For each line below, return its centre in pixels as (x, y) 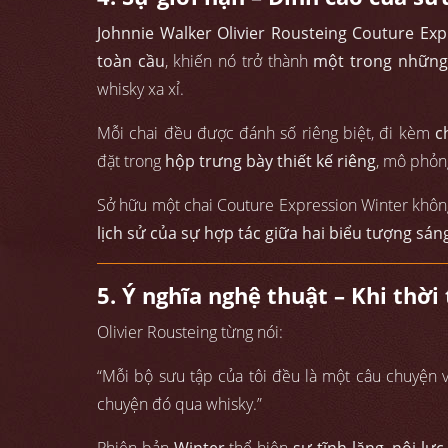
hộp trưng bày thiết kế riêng (270, 161)
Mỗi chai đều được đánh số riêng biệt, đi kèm (266, 133)
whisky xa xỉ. (140, 89)
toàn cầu (131, 61)
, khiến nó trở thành (239, 61)
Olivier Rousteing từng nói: (190, 332)
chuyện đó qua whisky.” (179, 404)
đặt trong (131, 161)
